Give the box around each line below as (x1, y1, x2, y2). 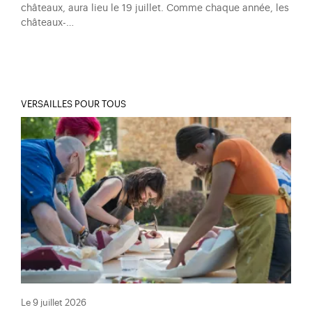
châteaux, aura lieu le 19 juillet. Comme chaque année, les (21, 2, 289, 13)
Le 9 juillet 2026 (21, 299, 86, 308)
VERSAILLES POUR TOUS (21, 99, 126, 109)
